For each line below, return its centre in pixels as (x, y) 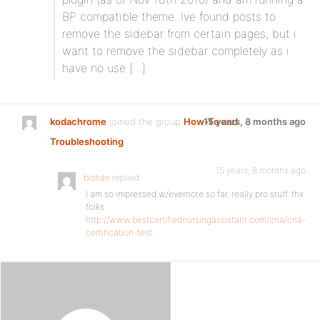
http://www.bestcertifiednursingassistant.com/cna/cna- (196, 220)
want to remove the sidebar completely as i (176, 51)
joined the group (145, 121)
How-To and (211, 121)
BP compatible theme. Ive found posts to (169, 16)
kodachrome (78, 121)
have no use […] (104, 68)
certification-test (119, 232)
